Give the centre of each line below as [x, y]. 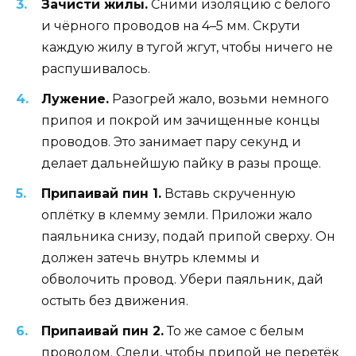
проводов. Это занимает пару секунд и [171, 141]
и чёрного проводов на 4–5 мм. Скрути [171, 25]
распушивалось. [96, 68]
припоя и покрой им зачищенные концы [181, 120]
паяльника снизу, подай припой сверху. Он [188, 236]
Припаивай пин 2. [103, 331]
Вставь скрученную [228, 193]
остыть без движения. [115, 300]
